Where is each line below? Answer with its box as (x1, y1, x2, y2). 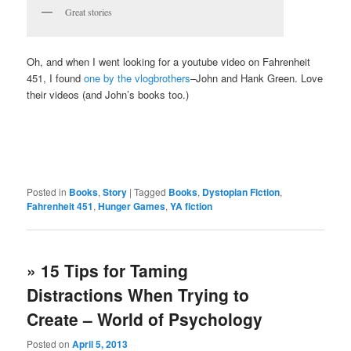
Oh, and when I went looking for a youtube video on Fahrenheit (27, 53, 311, 69)
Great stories (65, 5, 113, 19)
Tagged (134, 185, 167, 198)
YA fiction (170, 199, 213, 213)
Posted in (27, 185, 67, 198)
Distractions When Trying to (27, 283, 250, 307)
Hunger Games (98, 199, 166, 213)
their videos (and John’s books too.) (27, 86, 190, 102)
